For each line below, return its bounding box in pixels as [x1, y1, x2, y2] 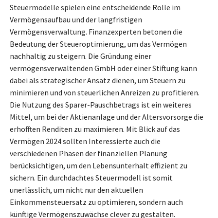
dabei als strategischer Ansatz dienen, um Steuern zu [10, 75, 185, 85]
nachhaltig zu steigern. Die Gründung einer [10, 51, 151, 61]
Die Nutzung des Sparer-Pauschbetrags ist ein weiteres [10, 99, 192, 109]
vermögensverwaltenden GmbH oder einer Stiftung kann [10, 63, 197, 73]
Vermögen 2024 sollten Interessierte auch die [10, 136, 161, 146]
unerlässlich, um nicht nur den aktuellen [10, 184, 143, 195]
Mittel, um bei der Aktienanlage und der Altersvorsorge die [10, 111, 203, 122]
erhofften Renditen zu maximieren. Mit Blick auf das [10, 124, 180, 134]
